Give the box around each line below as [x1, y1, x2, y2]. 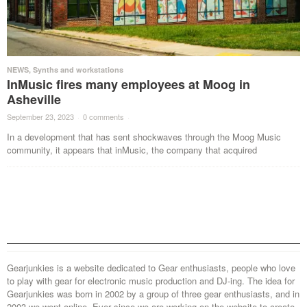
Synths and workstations [33, 64, 123, 75]
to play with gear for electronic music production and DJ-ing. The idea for [7, 273, 295, 287]
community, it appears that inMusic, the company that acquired [7, 143, 257, 156]
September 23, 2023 [7, 110, 74, 122]
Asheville [7, 90, 61, 108]
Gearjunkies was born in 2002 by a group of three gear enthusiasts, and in [7, 286, 299, 300]
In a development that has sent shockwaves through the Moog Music [7, 130, 281, 143]
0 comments [83, 110, 124, 122]
